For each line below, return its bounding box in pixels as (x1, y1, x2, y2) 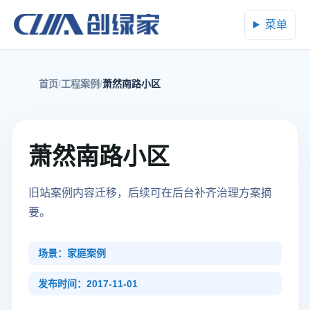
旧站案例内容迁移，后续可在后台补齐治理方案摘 (28, 187, 272, 199)
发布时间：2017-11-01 (38, 278, 138, 289)
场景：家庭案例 (38, 248, 106, 259)
